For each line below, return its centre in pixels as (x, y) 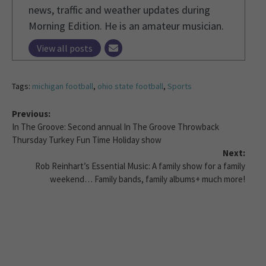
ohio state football (130, 86)
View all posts (65, 48)
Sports (180, 86)
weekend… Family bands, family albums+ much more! (148, 179)
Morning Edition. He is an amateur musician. (126, 26)
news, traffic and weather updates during (119, 9)
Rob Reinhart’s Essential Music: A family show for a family (140, 166)
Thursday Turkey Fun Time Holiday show (87, 140)
